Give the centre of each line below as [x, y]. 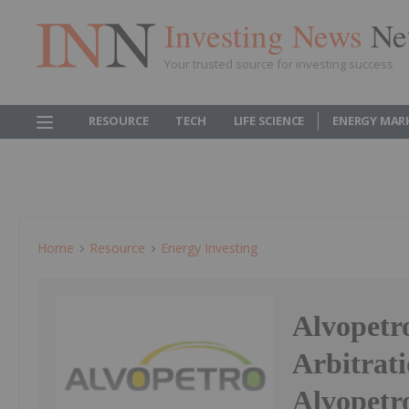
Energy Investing [209, 248]
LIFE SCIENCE [269, 121]
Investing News [267, 35]
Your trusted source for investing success [279, 63]
